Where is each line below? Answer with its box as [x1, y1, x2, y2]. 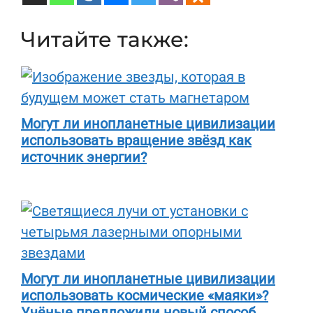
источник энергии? [21, 149, 147, 166]
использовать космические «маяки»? [21, 287, 268, 304]
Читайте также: [21, 27, 189, 52]
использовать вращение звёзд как [21, 132, 252, 149]
